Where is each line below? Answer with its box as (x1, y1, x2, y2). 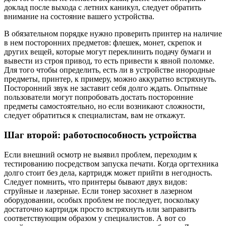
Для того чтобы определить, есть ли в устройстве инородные (4, 66, 215, 75)
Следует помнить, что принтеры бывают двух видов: (4, 177, 187, 186)
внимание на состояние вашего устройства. (4, 12, 154, 21)
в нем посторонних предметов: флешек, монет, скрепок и (4, 38, 202, 47)
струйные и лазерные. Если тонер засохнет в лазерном (4, 186, 192, 195)
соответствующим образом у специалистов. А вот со (4, 213, 186, 222)
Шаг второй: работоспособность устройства (4, 130, 197, 141)
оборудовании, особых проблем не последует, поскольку (4, 195, 199, 204)
